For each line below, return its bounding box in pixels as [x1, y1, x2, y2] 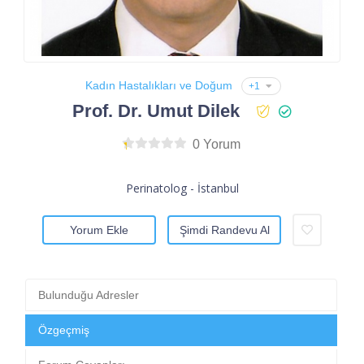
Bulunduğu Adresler [38, 288, 139, 302]
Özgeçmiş [38, 323, 89, 337]
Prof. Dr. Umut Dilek [72, 101, 240, 122]
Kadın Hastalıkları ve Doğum [84, 79, 232, 93]
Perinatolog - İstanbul [125, 180, 239, 197]
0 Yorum [193, 137, 241, 152]
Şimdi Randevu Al [179, 223, 270, 237]
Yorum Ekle [70, 223, 128, 237]
